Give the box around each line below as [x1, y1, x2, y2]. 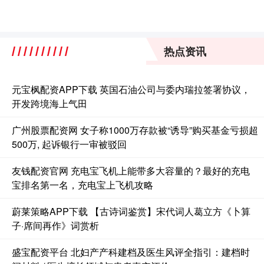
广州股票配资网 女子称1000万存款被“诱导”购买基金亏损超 [12, 123, 258, 137]
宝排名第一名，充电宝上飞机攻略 [12, 178, 153, 192]
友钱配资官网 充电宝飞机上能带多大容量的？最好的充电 [12, 164, 250, 178]
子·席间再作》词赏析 [12, 219, 99, 233]
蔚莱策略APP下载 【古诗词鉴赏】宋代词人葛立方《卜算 [12, 204, 250, 219]
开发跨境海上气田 [12, 97, 87, 111]
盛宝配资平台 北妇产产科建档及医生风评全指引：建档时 [12, 245, 250, 259]
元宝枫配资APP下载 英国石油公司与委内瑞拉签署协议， [12, 82, 250, 97]
